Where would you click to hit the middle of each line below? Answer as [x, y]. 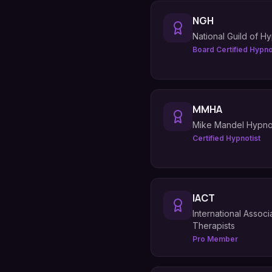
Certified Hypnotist [226, 138]
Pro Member [215, 239]
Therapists [214, 226]
